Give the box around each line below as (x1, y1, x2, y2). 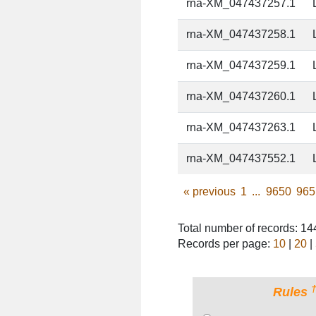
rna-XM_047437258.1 (186, 28, 296, 41)
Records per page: (178, 237, 274, 250)
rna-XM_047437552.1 (186, 152, 296, 165)
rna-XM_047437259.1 (186, 59, 296, 72)
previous (189, 186, 236, 198)
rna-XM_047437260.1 (186, 90, 296, 103)
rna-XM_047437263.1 (186, 121, 296, 134)
